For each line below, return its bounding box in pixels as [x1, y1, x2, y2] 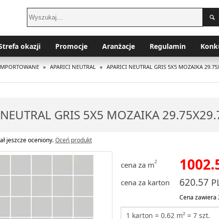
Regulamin [149, 41, 186, 51]
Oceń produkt [55, 135, 92, 144]
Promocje [55, 41, 88, 51]
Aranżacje [102, 41, 135, 51]
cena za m [120, 159, 154, 170]
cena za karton [120, 177, 170, 187]
